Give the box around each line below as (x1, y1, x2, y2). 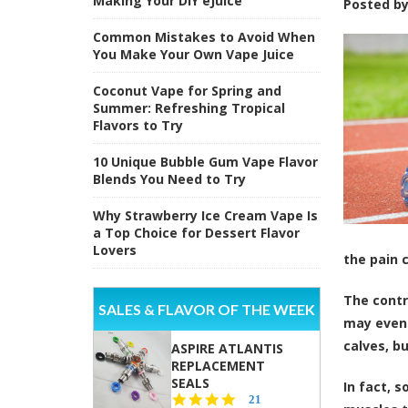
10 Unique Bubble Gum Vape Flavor (93, 152, 318, 170)
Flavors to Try (93, 116, 183, 134)
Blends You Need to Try (93, 169, 246, 188)
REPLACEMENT (171, 356, 265, 374)
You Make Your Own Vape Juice (93, 45, 294, 63)
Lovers (93, 240, 137, 259)
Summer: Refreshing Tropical (93, 98, 285, 117)
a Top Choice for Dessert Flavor (93, 223, 300, 241)
